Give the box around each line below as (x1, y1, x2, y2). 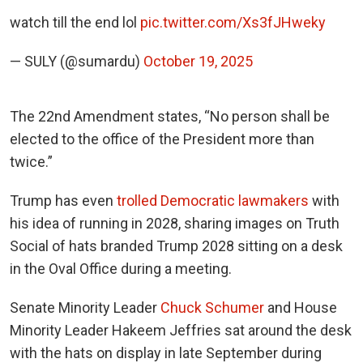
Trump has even (10, 192, 117, 210)
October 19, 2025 (143, 53, 253, 70)
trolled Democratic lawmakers (117, 192, 309, 210)
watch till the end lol (10, 14, 140, 32)
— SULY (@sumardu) (10, 53, 143, 70)
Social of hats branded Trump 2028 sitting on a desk (10, 237, 343, 255)
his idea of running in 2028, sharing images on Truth (10, 215, 340, 233)
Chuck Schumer (160, 299, 264, 317)
